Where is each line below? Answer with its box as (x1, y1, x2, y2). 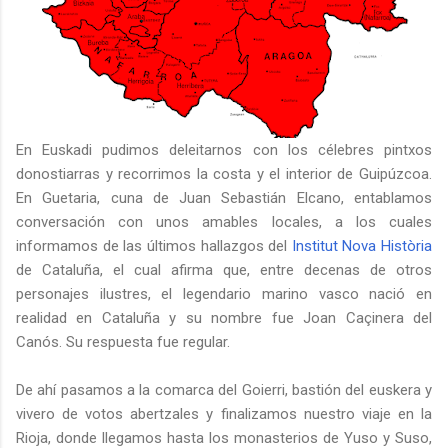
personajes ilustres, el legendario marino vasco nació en (16, 285, 432, 304)
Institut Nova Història (291, 237, 432, 256)
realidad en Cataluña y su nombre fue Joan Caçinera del (16, 309, 432, 328)
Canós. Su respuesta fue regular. (16, 333, 230, 352)
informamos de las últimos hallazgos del (16, 237, 292, 256)
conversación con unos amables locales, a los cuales (16, 213, 432, 232)
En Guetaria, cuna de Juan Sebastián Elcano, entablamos (16, 189, 432, 208)
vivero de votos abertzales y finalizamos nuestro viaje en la (16, 405, 432, 424)
